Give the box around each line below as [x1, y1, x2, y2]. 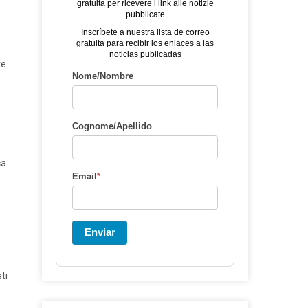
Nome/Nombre [72, 71, 133, 81]
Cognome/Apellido [72, 121, 152, 131]
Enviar [84, 226, 115, 238]
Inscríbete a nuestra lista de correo [80, 27, 210, 37]
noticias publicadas [109, 49, 181, 59]
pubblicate [125, 10, 165, 19]
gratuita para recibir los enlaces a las [76, 38, 214, 48]
